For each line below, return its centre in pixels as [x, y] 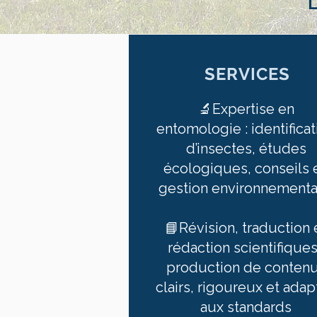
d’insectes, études [246, 149]
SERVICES [248, 74]
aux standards [246, 307]
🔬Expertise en [246, 109]
